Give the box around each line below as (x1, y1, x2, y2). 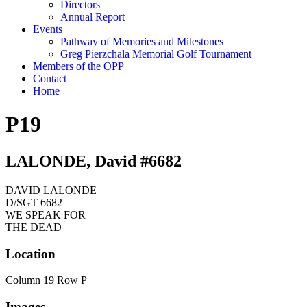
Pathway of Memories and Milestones (60, 36, 223, 47)
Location (5, 246, 56, 261)
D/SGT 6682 (5, 196, 62, 208)
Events (33, 23, 62, 35)
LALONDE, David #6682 (5, 151, 182, 170)
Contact (33, 73, 66, 84)
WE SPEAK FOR (5, 208, 86, 221)
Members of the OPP (33, 60, 124, 72)
